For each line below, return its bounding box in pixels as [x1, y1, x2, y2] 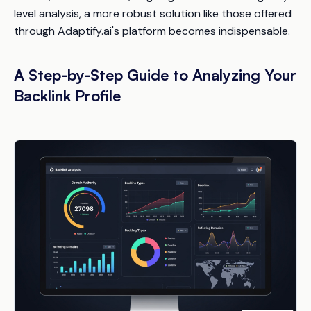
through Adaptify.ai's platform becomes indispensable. [14, 23, 290, 38]
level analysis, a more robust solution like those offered [14, 6, 292, 21]
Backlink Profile [14, 85, 121, 105]
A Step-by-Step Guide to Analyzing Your [14, 65, 296, 84]
